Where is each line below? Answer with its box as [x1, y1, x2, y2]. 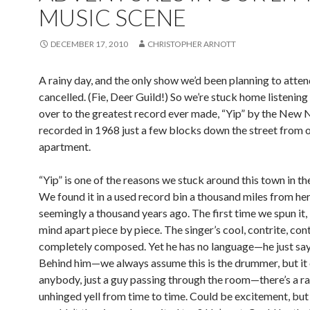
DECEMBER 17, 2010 [51, 39, 128, 49]
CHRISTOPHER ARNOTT [147, 39, 236, 49]
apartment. [39, 140, 91, 153]
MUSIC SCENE [39, 3, 186, 31]
